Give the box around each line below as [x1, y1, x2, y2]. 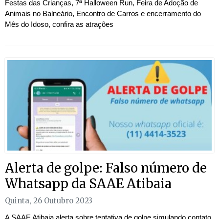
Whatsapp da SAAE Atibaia [5, 175, 172, 192]
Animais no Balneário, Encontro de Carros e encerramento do [5, 9, 201, 18]
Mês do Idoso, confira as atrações [5, 20, 113, 29]
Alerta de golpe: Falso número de [5, 160, 207, 176]
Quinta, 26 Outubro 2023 [5, 196, 92, 206]
